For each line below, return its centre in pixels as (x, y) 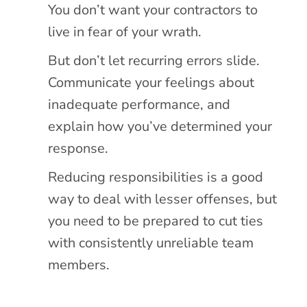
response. (78, 148)
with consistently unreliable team (151, 243)
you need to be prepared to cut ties (156, 221)
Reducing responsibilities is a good (156, 177)
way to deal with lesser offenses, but (163, 199)
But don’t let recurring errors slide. (154, 60)
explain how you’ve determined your (160, 126)
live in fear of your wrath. (125, 32)
